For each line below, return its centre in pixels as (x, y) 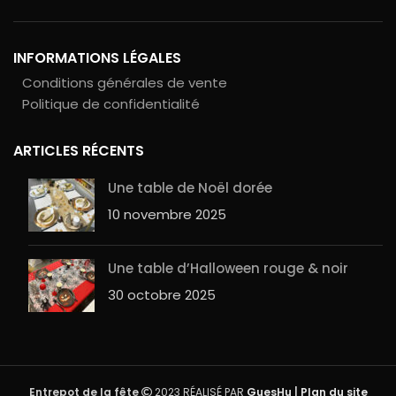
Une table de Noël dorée (190, 188)
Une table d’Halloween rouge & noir (228, 268)
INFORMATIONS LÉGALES (97, 58)
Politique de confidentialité (111, 104)
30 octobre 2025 (162, 295)
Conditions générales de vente (125, 83)
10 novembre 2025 (167, 214)
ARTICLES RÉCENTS (79, 151)
